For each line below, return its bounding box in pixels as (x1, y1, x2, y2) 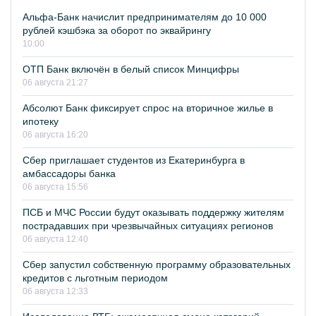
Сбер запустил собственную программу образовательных (23, 259, 291, 270)
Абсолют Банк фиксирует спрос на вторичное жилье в (23, 102, 273, 114)
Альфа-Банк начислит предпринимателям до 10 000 (23, 11, 267, 23)
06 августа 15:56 (23, 182, 88, 192)
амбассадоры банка (23, 168, 116, 179)
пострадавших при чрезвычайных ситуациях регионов (23, 220, 273, 231)
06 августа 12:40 (23, 234, 88, 244)
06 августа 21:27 (23, 78, 88, 87)
